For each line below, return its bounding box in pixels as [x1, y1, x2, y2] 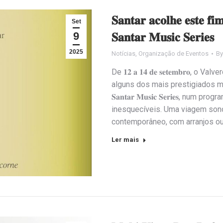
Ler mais [111, 136, 139, 144]
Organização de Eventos [138, 50, 209, 58]
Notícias [111, 50, 135, 58]
